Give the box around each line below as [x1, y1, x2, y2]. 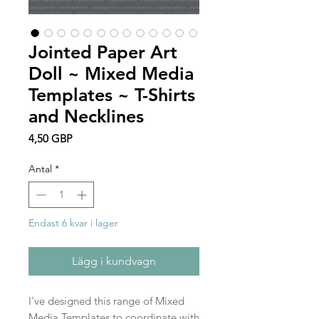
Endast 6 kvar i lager [28, 216, 118, 230]
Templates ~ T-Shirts [28, 84, 195, 106]
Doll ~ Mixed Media [28, 63, 194, 85]
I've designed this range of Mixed [28, 294, 184, 308]
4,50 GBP [28, 132, 73, 146]
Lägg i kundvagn [72, 254, 156, 268]
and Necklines [28, 105, 144, 127]
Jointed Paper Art [28, 41, 177, 63]
